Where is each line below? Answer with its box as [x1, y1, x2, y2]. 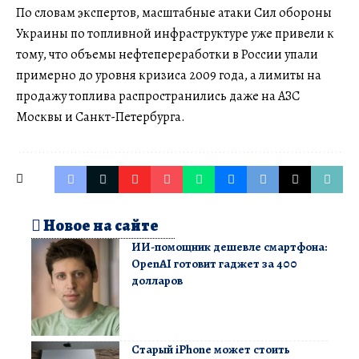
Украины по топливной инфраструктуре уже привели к [16, 24, 334, 42]
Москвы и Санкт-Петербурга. [16, 107, 185, 126]
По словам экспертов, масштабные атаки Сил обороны [16, 3, 332, 22]
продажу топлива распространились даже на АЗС [16, 87, 300, 105]
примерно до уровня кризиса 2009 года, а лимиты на [16, 66, 321, 84]
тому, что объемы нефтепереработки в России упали [16, 45, 318, 63]
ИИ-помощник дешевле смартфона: [131, 238, 327, 255]
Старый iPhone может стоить [131, 341, 290, 357]
